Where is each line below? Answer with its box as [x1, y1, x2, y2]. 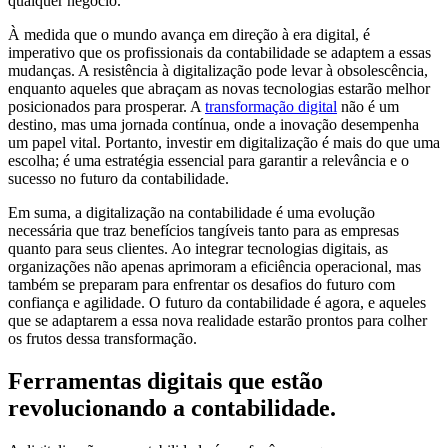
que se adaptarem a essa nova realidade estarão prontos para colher [8, 311, 427, 329]
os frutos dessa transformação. [8, 329, 197, 347]
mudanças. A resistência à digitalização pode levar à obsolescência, [8, 61, 428, 79]
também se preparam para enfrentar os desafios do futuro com [8, 275, 395, 293]
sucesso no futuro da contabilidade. [8, 169, 229, 187]
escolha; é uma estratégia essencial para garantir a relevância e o [8, 151, 409, 169]
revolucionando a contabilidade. [8, 394, 336, 421]
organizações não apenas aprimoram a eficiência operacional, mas [8, 257, 421, 275]
